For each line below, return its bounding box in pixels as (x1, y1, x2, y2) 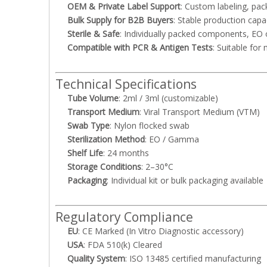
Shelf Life (67, 147, 103, 159)
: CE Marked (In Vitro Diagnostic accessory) (78, 225, 244, 237)
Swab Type (67, 120, 110, 131)
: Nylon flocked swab (110, 120, 190, 131)
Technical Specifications (55, 76, 197, 92)
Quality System (67, 253, 125, 264)
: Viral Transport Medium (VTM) (139, 106, 260, 117)
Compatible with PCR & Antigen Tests (67, 42, 213, 53)
